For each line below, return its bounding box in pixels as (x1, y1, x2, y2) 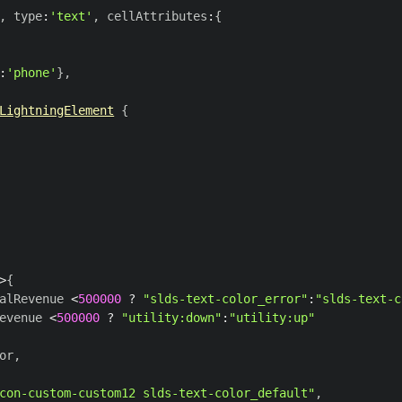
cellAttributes (100, 8, 208, 23)
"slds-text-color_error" (143, 291, 309, 306)
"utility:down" (121, 310, 223, 325)
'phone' (6, 65, 57, 80)
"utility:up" (229, 310, 316, 325)
